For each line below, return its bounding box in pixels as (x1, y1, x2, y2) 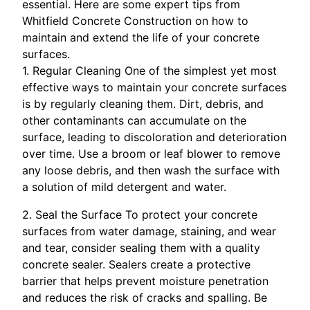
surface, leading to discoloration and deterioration (22, 129, 286, 144)
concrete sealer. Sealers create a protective (22, 257, 250, 271)
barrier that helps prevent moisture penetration (22, 273, 268, 288)
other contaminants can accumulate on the (22, 113, 246, 127)
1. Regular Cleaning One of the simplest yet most (22, 63, 277, 77)
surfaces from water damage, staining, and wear (22, 224, 276, 238)
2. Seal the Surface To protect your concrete (22, 207, 257, 221)
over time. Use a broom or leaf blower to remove (22, 146, 280, 161)
